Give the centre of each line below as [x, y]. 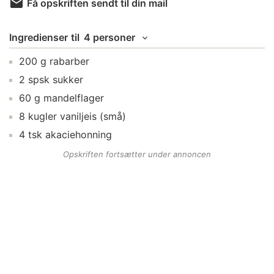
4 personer [109, 37]
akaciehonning [79, 135]
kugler [43, 116]
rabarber [69, 61]
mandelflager [74, 98]
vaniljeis [78, 116]
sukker [68, 80]
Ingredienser [39, 37]
